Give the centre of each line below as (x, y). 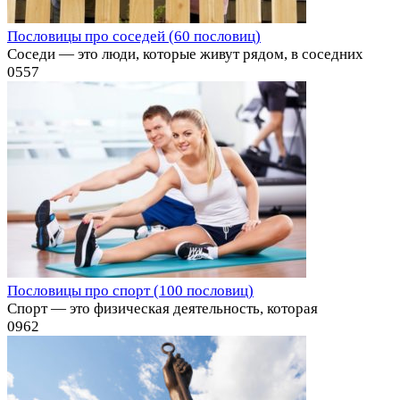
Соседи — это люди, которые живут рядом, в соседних (185, 54)
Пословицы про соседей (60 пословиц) (134, 36)
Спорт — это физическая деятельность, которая (162, 308)
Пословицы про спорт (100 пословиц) (130, 290)
